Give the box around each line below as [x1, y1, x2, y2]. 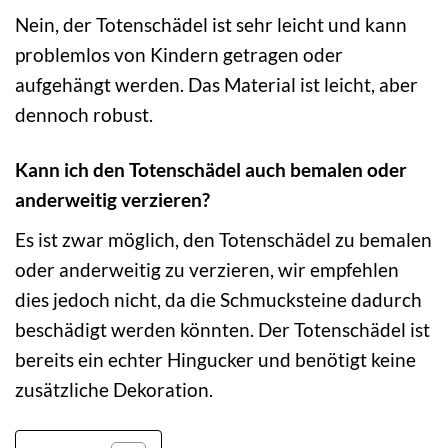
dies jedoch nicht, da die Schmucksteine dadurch [15, 287, 422, 311]
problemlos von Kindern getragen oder [15, 43, 343, 67]
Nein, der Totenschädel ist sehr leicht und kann [15, 13, 407, 37]
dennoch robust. [15, 103, 153, 127]
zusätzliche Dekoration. [15, 377, 213, 401]
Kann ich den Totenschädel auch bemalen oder [15, 158, 407, 182]
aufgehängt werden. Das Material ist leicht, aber [15, 73, 418, 97]
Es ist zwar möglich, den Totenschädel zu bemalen [15, 227, 432, 251]
